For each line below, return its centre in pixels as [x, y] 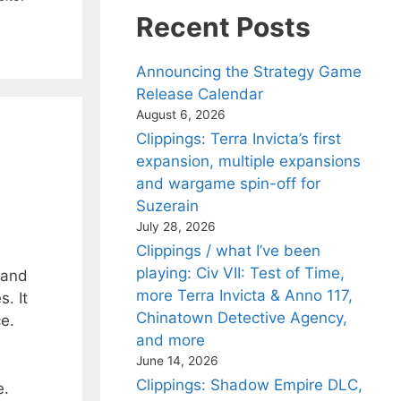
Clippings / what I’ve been [228, 251]
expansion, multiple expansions [248, 161]
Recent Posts [223, 27]
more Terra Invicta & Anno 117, [244, 295]
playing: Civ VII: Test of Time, [240, 273]
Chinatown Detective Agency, [242, 318]
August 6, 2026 [181, 115]
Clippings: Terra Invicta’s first [239, 139]
